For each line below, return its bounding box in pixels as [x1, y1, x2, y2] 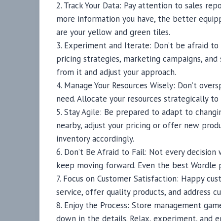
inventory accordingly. [56, 133, 135, 145]
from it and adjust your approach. [56, 67, 177, 78]
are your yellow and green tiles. [56, 27, 171, 38]
